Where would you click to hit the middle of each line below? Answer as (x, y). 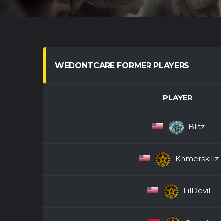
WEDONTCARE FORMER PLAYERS (122, 65)
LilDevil (197, 190)
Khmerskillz (197, 158)
